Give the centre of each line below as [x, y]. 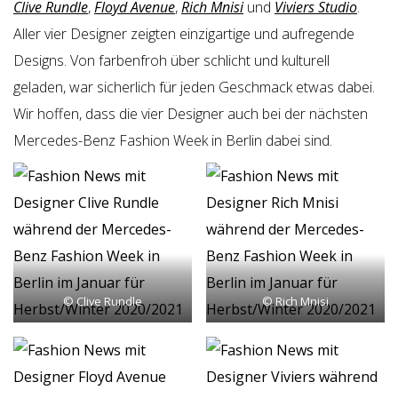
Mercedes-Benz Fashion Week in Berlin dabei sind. [173, 140]
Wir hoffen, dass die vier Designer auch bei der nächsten [191, 114]
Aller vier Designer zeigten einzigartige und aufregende [184, 34]
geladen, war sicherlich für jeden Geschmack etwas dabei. [194, 87]
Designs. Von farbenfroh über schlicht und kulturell [171, 60]
